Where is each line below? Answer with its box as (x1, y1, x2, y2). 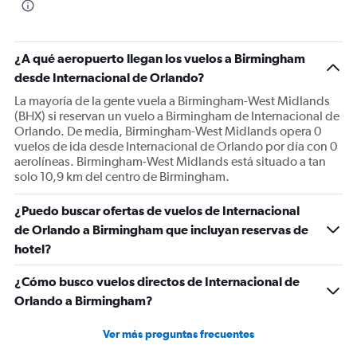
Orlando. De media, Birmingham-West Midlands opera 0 (14, 124, 321, 139)
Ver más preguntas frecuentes (103, 328, 254, 340)
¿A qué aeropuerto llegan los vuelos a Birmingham (14, 51, 305, 65)
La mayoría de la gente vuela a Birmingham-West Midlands (14, 93, 330, 108)
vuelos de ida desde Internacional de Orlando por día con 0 (14, 139, 337, 154)
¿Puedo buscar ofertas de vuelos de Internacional (14, 203, 300, 218)
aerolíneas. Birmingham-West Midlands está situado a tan (14, 154, 326, 169)
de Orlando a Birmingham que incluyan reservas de (14, 222, 308, 237)
